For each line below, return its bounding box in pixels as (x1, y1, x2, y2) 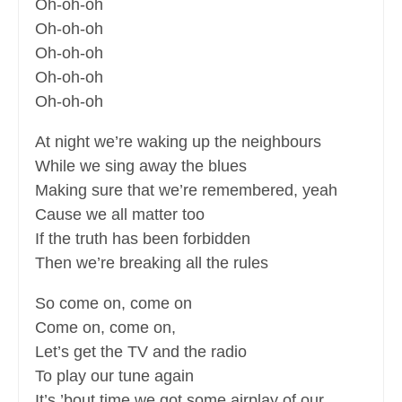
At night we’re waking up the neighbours (35, 133, 321, 152)
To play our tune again (35, 367, 194, 386)
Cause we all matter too (35, 205, 205, 224)
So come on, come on (35, 294, 192, 313)
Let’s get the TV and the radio (35, 343, 247, 362)
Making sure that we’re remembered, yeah (35, 181, 337, 200)
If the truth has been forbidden (35, 230, 250, 249)
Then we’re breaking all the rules (35, 254, 268, 273)
